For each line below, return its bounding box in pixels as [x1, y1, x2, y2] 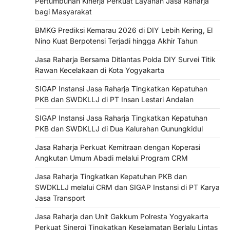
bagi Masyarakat [35, 7, 92, 16]
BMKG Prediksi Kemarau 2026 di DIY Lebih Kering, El [35, 26, 213, 35]
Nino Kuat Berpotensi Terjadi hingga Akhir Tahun [35, 36, 198, 46]
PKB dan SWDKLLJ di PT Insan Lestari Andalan [35, 95, 194, 104]
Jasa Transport [35, 194, 85, 203]
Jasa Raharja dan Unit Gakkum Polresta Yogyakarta [35, 212, 208, 221]
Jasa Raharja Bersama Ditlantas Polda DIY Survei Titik [35, 55, 216, 64]
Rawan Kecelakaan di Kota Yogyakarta [35, 66, 164, 75]
